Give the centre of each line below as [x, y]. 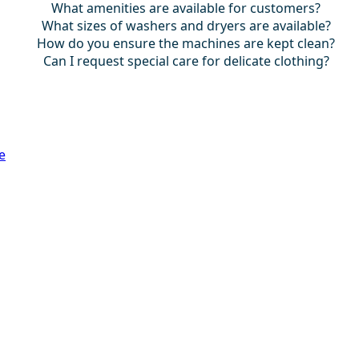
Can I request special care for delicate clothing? [186, 61]
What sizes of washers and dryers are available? [186, 25]
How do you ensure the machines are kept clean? [186, 43]
